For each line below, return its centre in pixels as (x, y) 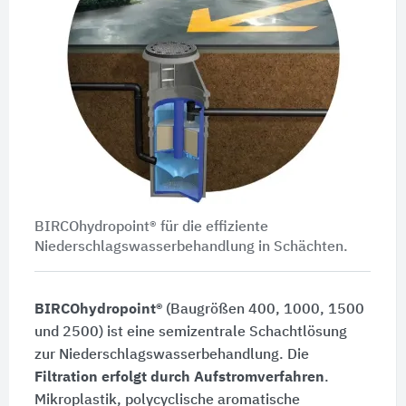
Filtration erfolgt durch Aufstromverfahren (179, 377)
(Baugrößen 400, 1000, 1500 (263, 309)
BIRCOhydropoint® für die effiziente (151, 227)
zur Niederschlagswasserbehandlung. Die (171, 355)
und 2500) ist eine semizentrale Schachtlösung (190, 332)
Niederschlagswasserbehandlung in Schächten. (191, 247)
